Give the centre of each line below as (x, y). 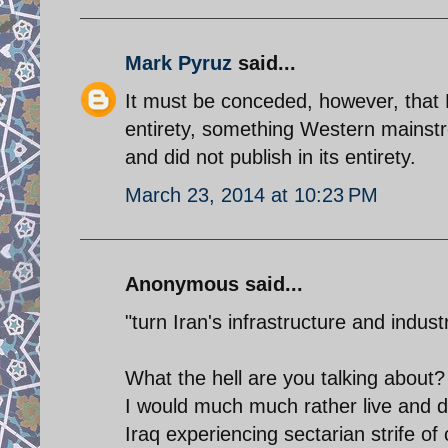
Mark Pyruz (178, 62)
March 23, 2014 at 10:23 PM (251, 194)
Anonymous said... (214, 283)
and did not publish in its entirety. (270, 156)
